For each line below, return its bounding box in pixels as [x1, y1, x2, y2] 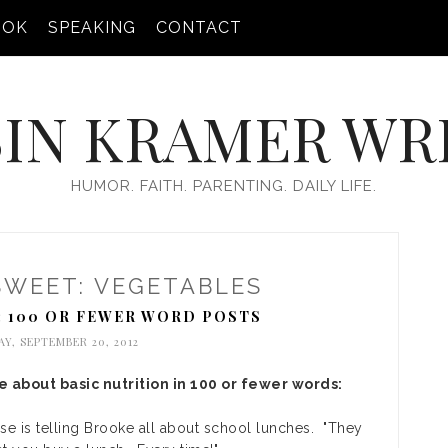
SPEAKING [48, 18, 136, 37]
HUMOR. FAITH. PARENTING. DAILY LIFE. [71, 177, 377, 195]
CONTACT [156, 18, 242, 37]
